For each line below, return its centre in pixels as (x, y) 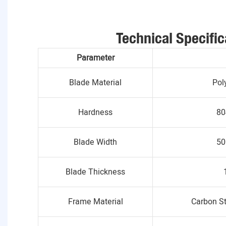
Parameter (95, 58)
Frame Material (95, 202)
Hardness (95, 113)
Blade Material (95, 83)
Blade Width (95, 143)
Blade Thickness (95, 172)
